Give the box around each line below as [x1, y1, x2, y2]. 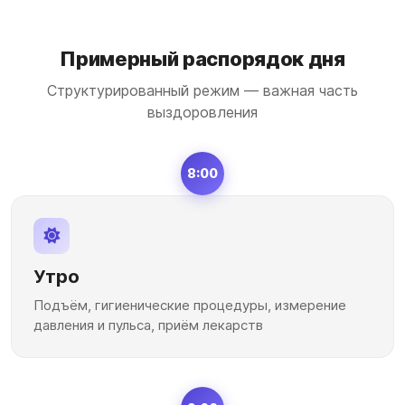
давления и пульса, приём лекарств [33, 316, 263, 334]
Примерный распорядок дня [60, 47, 345, 71]
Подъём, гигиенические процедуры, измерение [33, 297, 346, 314]
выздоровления [147, 103, 258, 121]
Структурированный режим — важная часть [47, 81, 358, 99]
